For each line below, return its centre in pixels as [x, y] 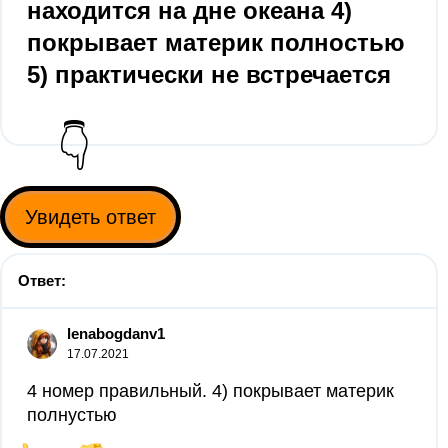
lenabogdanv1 [116, 333]
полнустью [72, 415]
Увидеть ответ [90, 217]
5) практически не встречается [209, 74]
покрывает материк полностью [216, 42]
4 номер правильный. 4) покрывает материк [210, 391]
